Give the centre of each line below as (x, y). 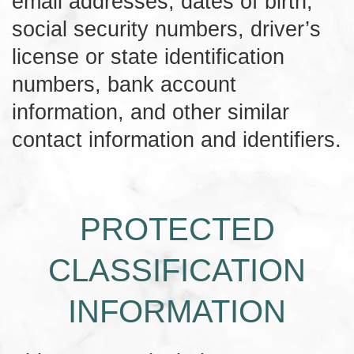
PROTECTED (177, 229)
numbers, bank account (124, 84)
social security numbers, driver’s (166, 28)
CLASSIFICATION (177, 270)
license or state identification (148, 56)
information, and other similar (151, 111)
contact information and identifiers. (177, 139)
